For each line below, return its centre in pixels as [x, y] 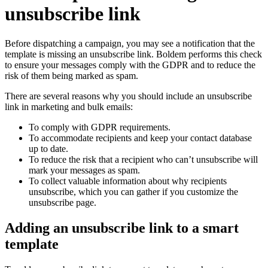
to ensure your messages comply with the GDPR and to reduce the [130, 65]
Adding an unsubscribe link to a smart [122, 228]
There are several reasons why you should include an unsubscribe [128, 96]
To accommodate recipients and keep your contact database [140, 138]
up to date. [48, 148]
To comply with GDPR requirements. [100, 127]
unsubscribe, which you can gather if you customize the [133, 191]
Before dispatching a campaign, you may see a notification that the [130, 43]
